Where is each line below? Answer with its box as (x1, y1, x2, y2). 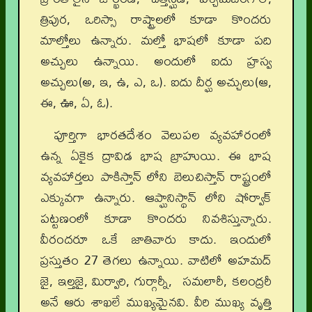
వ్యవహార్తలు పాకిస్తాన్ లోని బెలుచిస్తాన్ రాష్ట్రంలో (40, 164, 272, 190)
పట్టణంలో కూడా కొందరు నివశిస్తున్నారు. (40, 205, 272, 232)
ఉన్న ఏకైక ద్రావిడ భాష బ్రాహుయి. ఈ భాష (40, 143, 272, 169)
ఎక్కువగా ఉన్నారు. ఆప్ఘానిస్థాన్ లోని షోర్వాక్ (40, 185, 272, 211)
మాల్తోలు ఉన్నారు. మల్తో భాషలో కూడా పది (40, 27, 272, 54)
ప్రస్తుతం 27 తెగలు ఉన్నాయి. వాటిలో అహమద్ (40, 247, 272, 274)
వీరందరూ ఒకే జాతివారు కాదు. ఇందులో (40, 226, 272, 253)
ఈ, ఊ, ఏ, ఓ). (40, 90, 113, 116)
